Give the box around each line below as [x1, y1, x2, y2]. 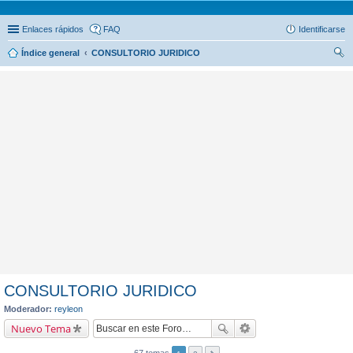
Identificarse [299, 24, 345, 34]
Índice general [21, 48, 80, 58]
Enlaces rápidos [22, 24, 84, 34]
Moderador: [4, 304, 52, 314]
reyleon [54, 304, 83, 314]
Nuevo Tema [11, 321, 71, 336]
